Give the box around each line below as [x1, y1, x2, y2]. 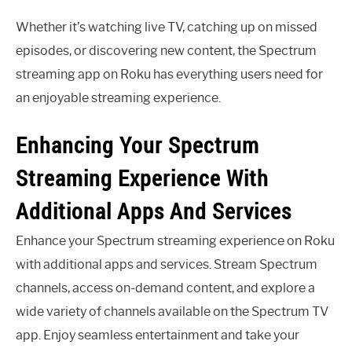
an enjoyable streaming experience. [16, 90, 221, 106]
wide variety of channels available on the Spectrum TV [16, 303, 328, 319]
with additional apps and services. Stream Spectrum [16, 256, 317, 272]
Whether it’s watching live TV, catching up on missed [16, 20, 317, 35]
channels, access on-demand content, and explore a [16, 280, 315, 295]
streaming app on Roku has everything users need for [16, 67, 323, 82]
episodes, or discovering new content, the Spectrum [16, 43, 317, 59]
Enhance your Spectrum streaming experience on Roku [16, 233, 335, 248]
